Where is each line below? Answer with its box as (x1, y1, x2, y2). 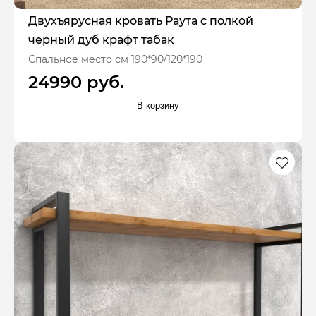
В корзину (137, 100, 179, 111)
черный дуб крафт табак (28, 32, 174, 47)
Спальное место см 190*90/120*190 (28, 52, 202, 66)
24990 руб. (28, 71, 124, 92)
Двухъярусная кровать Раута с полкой (28, 13, 253, 28)
